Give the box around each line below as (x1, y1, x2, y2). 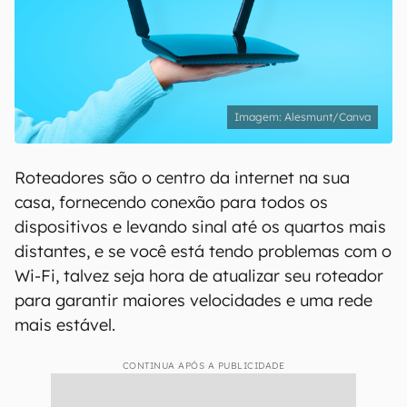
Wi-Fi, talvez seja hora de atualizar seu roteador (15, 265, 383, 286)
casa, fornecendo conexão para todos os (15, 192, 328, 213)
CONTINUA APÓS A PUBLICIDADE (122, 360, 285, 372)
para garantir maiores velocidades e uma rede (15, 290, 372, 311)
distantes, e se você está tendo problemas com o (15, 241, 392, 262)
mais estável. (15, 314, 115, 335)
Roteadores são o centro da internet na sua (15, 167, 350, 188)
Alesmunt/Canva (284, 110, 371, 124)
